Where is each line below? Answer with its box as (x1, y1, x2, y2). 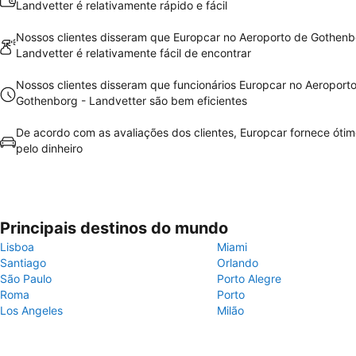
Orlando (217, 256, 258, 269)
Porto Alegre (217, 272, 281, 285)
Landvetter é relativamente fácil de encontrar (16, 46, 251, 60)
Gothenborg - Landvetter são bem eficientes (16, 94, 247, 107)
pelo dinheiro (16, 141, 83, 155)
